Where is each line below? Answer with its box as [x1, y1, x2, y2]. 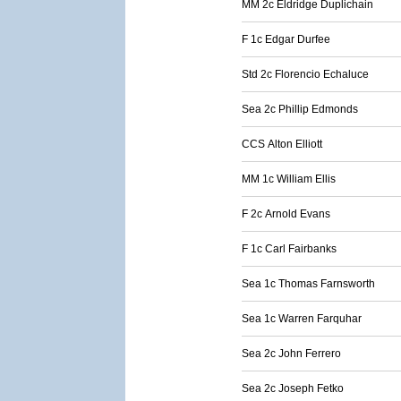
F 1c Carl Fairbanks [242, 243, 337, 255]
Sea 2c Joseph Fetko [242, 382, 344, 395]
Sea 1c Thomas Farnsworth [242, 277, 375, 290]
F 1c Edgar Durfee [242, 33, 330, 46]
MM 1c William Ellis [242, 173, 336, 185]
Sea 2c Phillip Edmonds [242, 103, 358, 115]
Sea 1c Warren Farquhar [242, 312, 362, 325]
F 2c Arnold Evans [242, 208, 330, 220]
